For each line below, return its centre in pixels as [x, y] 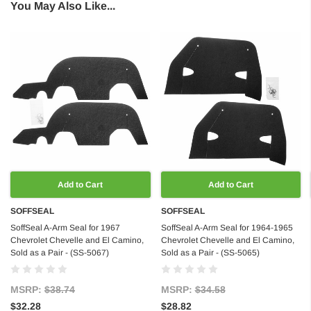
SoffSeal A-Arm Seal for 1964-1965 [227, 228]
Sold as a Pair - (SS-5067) [60, 253]
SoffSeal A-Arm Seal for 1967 [65, 228]
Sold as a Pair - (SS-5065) [210, 253]
